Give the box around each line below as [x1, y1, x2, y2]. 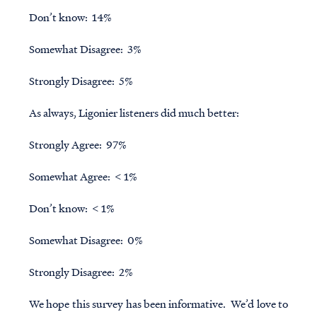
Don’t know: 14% [28, 9, 112, 25]
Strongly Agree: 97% [28, 137, 127, 153]
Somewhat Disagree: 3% [28, 41, 142, 57]
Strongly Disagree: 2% [28, 264, 133, 280]
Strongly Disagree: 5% [28, 73, 133, 89]
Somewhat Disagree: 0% [28, 232, 143, 248]
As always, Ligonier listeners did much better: [28, 105, 239, 121]
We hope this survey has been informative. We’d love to [28, 296, 289, 312]
